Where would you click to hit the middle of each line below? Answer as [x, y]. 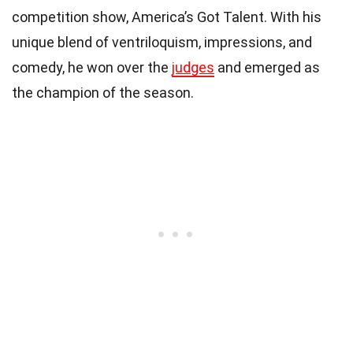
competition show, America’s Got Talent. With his [167, 17]
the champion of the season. [103, 92]
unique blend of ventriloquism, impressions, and [162, 42]
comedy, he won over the [92, 67]
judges [193, 67]
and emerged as [267, 67]
